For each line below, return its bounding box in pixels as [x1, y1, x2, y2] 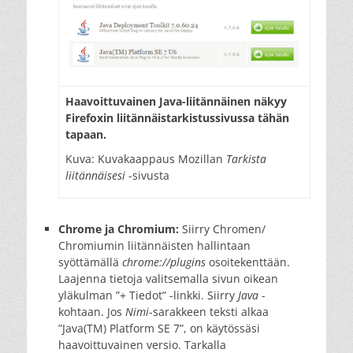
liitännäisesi [65, 167, 125, 183]
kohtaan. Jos [58, 303, 125, 319]
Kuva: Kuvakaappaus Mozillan [65, 150, 226, 166]
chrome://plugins [122, 254, 206, 269]
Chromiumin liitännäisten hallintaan [58, 237, 251, 253]
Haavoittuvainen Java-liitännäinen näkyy [65, 93, 287, 109]
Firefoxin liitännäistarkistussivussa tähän [65, 110, 289, 125]
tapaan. [65, 126, 106, 142]
